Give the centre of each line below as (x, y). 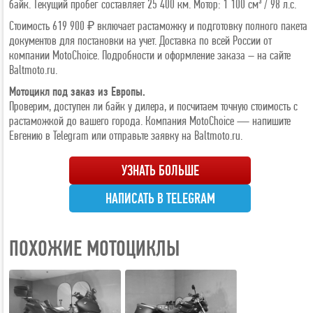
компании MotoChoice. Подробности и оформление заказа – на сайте (150, 55)
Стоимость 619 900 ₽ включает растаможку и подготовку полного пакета (158, 26)
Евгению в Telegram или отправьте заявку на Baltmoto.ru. (126, 135)
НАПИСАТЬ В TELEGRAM (160, 198)
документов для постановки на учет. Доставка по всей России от (140, 40)
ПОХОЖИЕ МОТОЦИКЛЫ (94, 248)
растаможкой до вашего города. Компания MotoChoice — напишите (150, 121)
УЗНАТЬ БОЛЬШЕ (160, 170)
